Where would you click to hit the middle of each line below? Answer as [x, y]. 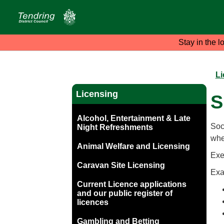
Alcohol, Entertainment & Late [133, 118]
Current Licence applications [131, 184]
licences [92, 202]
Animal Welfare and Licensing [133, 146]
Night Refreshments [115, 127]
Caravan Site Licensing [121, 165]
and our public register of [124, 193]
